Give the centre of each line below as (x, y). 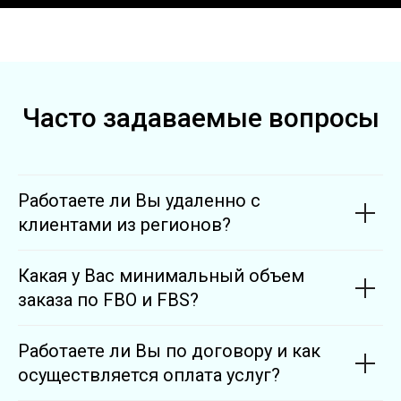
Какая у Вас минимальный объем (161, 276)
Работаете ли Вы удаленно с (139, 201)
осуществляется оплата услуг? (149, 375)
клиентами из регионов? (124, 225)
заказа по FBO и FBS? (108, 300)
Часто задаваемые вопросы (200, 118)
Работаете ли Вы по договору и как (169, 351)
